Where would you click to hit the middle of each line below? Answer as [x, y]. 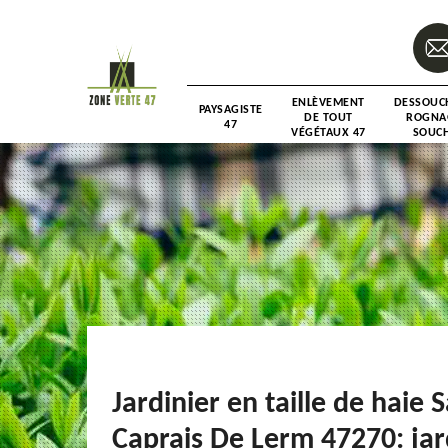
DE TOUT [328, 117]
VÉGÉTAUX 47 [328, 132]
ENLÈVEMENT [328, 102]
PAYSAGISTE [230, 110]
